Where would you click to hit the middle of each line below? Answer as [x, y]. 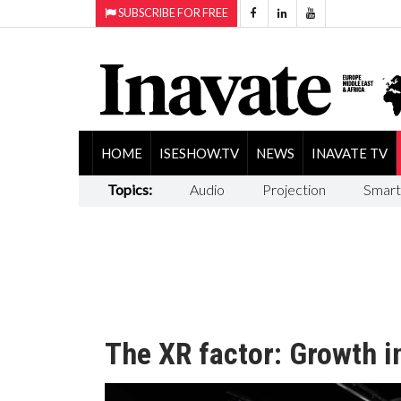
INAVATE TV [349, 153]
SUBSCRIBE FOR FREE [172, 13]
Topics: [129, 189]
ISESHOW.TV [199, 153]
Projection [294, 189]
